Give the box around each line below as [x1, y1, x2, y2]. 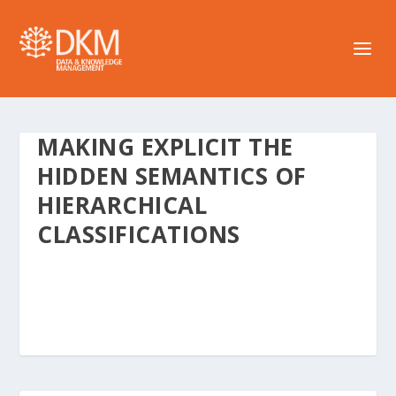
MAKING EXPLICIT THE [37, 131, 293, 163]
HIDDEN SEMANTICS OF [37, 160, 307, 192]
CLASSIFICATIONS [37, 218, 240, 250]
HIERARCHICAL [37, 189, 208, 221]
